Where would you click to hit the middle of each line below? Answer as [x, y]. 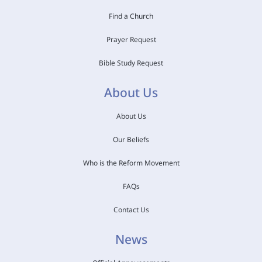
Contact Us [131, 209]
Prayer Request [131, 39]
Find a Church [131, 16]
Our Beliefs [131, 139]
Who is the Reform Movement [131, 163]
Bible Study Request [131, 63]
